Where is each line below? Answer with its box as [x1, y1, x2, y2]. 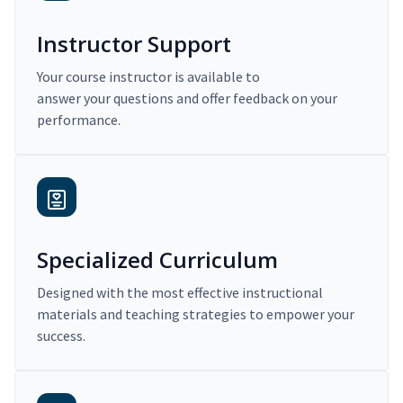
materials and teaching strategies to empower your [37, 305, 354, 324]
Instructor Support [37, 29, 231, 59]
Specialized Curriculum [37, 245, 278, 275]
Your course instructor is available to [37, 67, 260, 86]
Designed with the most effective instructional [37, 283, 323, 302]
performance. [37, 111, 121, 130]
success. [37, 327, 85, 345]
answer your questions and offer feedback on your [37, 89, 337, 108]
